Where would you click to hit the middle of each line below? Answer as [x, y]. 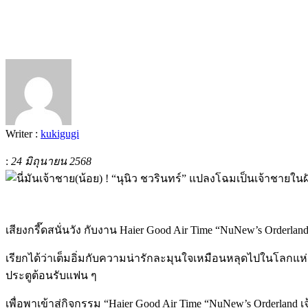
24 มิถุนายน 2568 [51, 161]
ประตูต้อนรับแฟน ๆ [51, 275]
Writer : [23, 133]
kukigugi [60, 133]
